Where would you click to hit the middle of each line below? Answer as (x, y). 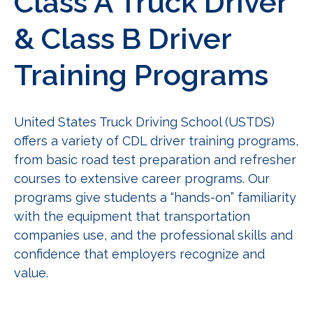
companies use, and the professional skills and (153, 235)
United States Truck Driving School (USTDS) (144, 122)
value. (31, 272)
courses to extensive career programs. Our (142, 178)
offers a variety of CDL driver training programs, (156, 140)
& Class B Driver (123, 38)
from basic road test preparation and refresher (155, 159)
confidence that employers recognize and (139, 254)
